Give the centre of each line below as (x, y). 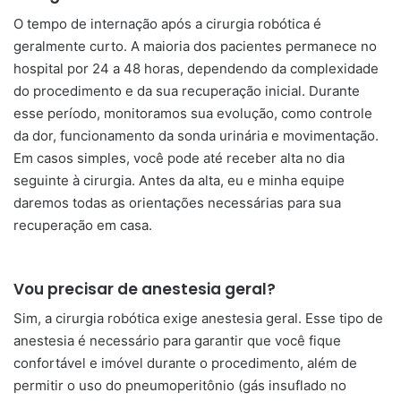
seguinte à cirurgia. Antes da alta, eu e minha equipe (179, 180)
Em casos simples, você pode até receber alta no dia (179, 158)
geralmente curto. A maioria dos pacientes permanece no (195, 46)
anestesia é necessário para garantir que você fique (177, 341)
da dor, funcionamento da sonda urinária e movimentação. (196, 135)
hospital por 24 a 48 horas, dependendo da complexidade (196, 68)
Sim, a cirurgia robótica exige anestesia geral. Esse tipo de (198, 318)
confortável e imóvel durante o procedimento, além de (185, 363)
